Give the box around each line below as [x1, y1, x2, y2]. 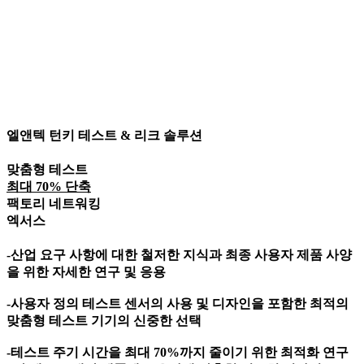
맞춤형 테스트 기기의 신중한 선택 [6, 314, 201, 328]
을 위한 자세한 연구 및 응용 [6, 265, 166, 279]
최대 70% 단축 [6, 179, 91, 193]
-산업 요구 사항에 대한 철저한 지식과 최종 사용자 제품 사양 [6, 248, 352, 262]
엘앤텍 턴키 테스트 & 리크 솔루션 [6, 128, 202, 142]
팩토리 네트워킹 [6, 196, 101, 210]
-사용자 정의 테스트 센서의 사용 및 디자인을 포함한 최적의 [6, 297, 349, 311]
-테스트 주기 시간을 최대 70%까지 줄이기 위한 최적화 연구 [6, 345, 349, 360]
